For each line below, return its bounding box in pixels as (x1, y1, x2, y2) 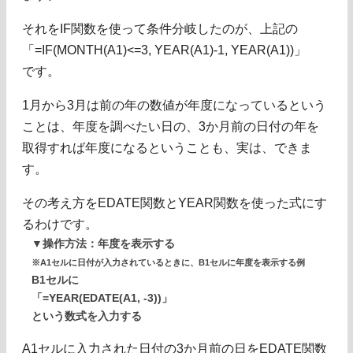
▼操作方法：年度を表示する (32, 238, 175, 251)
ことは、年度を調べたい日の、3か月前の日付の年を (22, 120, 319, 134)
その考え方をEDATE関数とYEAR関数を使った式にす (22, 196, 327, 210)
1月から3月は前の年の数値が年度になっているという (22, 98, 326, 113)
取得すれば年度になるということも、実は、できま (22, 141, 312, 155)
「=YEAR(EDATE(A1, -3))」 (32, 292, 173, 305)
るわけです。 (22, 217, 98, 232)
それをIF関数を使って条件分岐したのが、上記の (22, 22, 298, 36)
